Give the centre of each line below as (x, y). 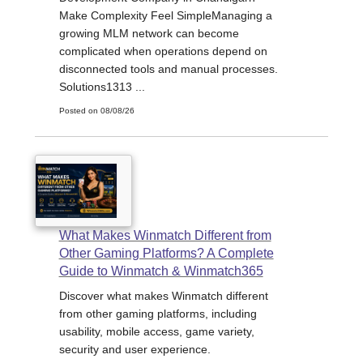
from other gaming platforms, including (158, 313)
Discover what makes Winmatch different (163, 295)
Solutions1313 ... (102, 87)
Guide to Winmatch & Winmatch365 (161, 271)
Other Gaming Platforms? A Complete (166, 253)
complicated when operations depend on (163, 51)
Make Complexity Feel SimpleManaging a (165, 16)
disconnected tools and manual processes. (168, 69)
